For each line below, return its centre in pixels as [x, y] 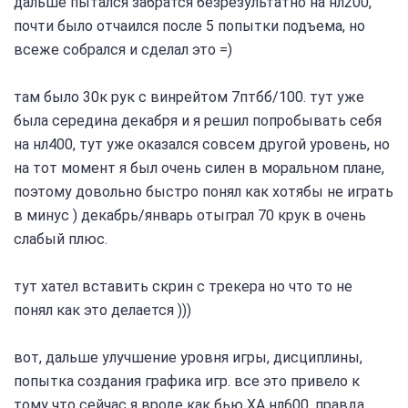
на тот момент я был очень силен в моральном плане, [199, 168]
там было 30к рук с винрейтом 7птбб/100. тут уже [189, 97]
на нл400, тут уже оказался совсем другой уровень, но [202, 145]
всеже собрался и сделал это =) [123, 50]
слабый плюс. [61, 240]
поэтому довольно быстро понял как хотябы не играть [204, 192]
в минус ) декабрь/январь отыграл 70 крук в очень [190, 216]
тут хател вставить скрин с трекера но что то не [183, 287]
